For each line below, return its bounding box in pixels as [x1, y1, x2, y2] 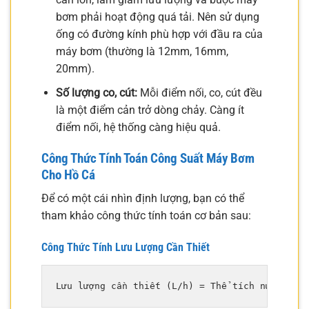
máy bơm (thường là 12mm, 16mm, [55, 45, 228, 59]
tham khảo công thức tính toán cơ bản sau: [41, 209, 251, 223]
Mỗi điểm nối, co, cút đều [137, 86, 262, 99]
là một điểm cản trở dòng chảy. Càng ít [55, 103, 244, 117]
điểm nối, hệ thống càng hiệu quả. [55, 120, 221, 134]
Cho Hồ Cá [41, 166, 95, 183]
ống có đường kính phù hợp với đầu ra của [55, 28, 263, 41]
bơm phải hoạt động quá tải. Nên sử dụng [55, 10, 259, 24]
